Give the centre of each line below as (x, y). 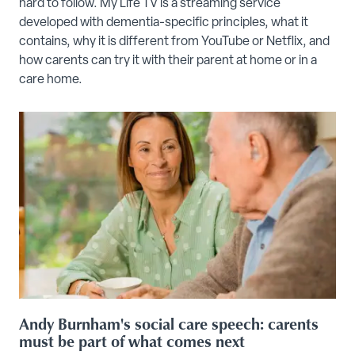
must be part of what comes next (132, 340)
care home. (51, 80)
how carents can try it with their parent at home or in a (168, 61)
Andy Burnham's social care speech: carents (169, 323)
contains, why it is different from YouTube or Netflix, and (174, 42)
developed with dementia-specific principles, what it (164, 23)
